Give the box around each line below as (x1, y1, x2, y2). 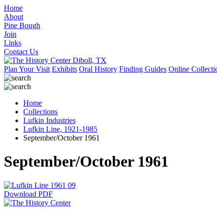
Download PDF (4, 189, 53, 198)
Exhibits (52, 65, 77, 73)
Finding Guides (119, 65, 167, 73)
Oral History (79, 65, 117, 73)
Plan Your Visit (4, 65, 50, 73)
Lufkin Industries (23, 116, 76, 124)
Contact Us (4, 47, 38, 56)
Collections (23, 108, 58, 116)
